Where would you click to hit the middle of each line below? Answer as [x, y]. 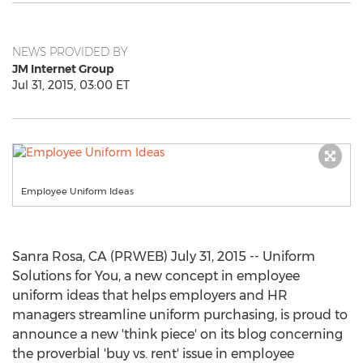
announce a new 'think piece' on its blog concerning [177, 334]
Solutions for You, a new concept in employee [156, 276]
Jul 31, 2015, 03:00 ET [71, 85]
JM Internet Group [63, 69]
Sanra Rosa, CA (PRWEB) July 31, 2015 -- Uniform [164, 256]
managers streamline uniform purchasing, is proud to [180, 315]
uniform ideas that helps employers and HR [150, 295]
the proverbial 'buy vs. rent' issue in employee [153, 354]
